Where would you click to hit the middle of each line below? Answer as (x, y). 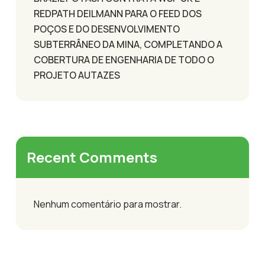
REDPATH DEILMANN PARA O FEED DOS (118, 14)
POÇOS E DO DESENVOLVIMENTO (107, 29)
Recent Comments (92, 157)
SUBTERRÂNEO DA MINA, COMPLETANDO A (128, 45)
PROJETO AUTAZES (77, 75)
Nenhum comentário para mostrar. (108, 204)
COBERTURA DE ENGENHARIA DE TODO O (124, 60)
